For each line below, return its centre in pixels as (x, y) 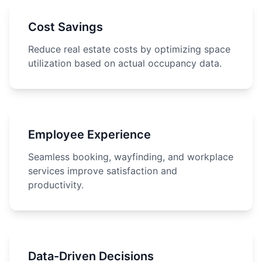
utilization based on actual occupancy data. (125, 63)
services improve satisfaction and (103, 171)
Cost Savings (65, 27)
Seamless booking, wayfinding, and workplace (131, 157)
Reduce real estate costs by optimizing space (129, 49)
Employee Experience (89, 135)
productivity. (56, 185)
